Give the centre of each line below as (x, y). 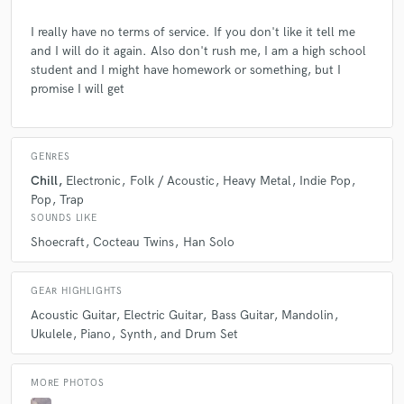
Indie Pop (325, 181)
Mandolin (307, 316)
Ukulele (51, 335)
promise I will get (78, 89)
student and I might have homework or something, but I (186, 70)
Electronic (94, 181)
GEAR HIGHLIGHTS (77, 291)
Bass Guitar (242, 316)
